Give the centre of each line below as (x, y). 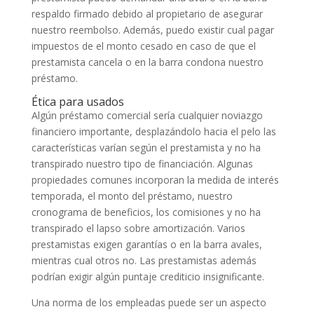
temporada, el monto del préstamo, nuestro (132, 196)
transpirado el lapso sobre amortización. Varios (138, 228)
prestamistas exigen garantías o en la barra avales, (146, 244)
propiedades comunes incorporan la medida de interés (155, 180)
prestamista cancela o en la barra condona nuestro (147, 62)
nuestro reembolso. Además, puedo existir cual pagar (152, 30)
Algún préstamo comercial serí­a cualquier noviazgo (147, 115)
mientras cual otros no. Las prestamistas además (144, 260)
